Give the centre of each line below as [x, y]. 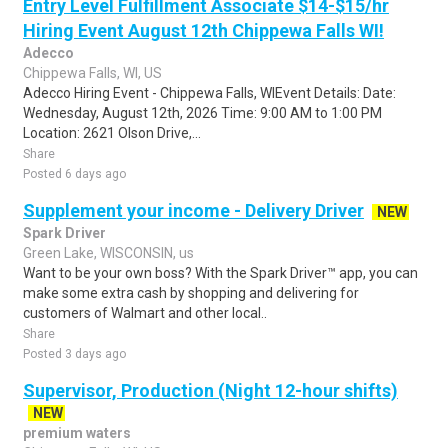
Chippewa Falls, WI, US [92, 73]
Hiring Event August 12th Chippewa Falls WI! [203, 30]
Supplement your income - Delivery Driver [193, 210]
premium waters [77, 433]
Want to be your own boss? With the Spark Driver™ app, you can [220, 273]
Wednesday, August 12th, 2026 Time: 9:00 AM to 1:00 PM [202, 113]
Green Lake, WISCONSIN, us [108, 253]
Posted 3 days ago [74, 354]
